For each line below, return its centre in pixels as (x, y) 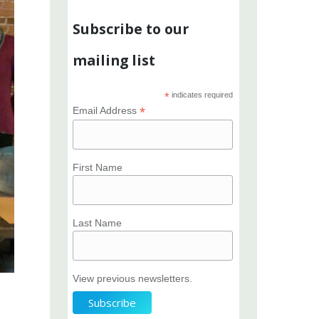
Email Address (106, 110)
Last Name (98, 223)
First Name (98, 167)
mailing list (114, 60)
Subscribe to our (131, 29)
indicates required (201, 95)
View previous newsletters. (133, 278)
